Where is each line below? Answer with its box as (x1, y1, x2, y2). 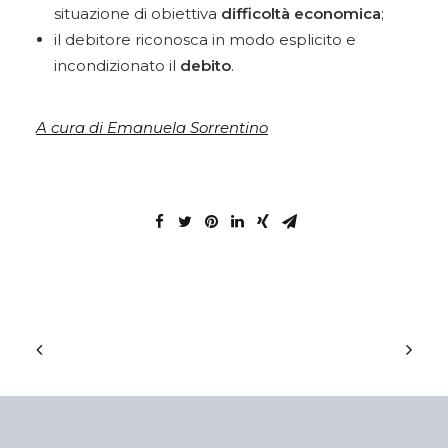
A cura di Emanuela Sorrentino (36, 118, 268, 137)
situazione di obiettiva (54, 4, 221, 23)
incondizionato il (54, 56, 180, 75)
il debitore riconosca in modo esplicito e (54, 30, 356, 49)
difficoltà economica (221, 4, 381, 23)
